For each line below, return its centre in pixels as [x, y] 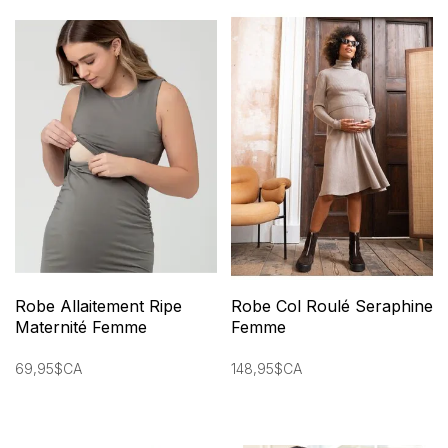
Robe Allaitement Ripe [98, 305]
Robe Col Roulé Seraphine [332, 305]
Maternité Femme [81, 326]
